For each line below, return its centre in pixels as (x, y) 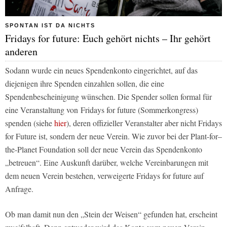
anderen (21, 52)
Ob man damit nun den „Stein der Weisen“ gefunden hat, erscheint (111, 214)
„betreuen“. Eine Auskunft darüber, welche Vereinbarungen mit (107, 163)
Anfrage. (19, 189)
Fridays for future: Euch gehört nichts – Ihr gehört (108, 39)
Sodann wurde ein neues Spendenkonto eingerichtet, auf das (101, 70)
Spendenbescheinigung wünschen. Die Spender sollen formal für (108, 97)
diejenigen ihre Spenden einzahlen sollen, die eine (85, 84)
